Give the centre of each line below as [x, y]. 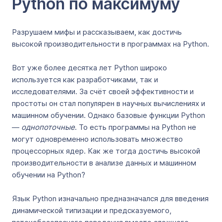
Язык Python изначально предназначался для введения [110, 198]
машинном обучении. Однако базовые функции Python [109, 115]
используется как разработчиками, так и [85, 80]
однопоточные [48, 127]
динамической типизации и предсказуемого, [92, 210]
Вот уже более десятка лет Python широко [89, 68]
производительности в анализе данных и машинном [104, 163]
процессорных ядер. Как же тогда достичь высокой [106, 151]
